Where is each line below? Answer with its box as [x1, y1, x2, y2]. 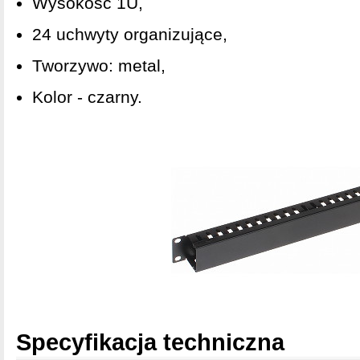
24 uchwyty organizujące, [32, 25, 227, 43]
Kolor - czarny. [32, 88, 142, 106]
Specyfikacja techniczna [16, 329, 284, 355]
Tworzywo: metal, [32, 56, 166, 75]
